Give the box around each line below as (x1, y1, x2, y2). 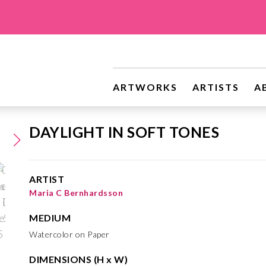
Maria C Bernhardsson (29, 188, 123, 198)
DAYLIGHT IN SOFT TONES (29, 123, 219, 141)
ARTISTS (192, 81, 239, 93)
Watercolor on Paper (29, 229, 110, 239)
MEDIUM (29, 212, 71, 223)
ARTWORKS (113, 81, 178, 93)
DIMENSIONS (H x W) (29, 254, 128, 265)
